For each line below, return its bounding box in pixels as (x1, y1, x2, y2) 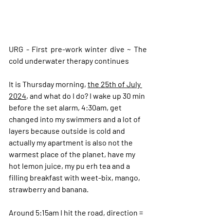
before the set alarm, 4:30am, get (9, 102, 123, 112)
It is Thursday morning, (9, 79, 88, 89)
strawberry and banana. (9, 184, 89, 194)
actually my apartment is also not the (9, 137, 134, 147)
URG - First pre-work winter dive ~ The (9, 44, 147, 54)
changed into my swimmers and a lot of (9, 114, 142, 124)
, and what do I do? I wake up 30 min (26, 91, 146, 100)
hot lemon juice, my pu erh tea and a (9, 161, 131, 170)
